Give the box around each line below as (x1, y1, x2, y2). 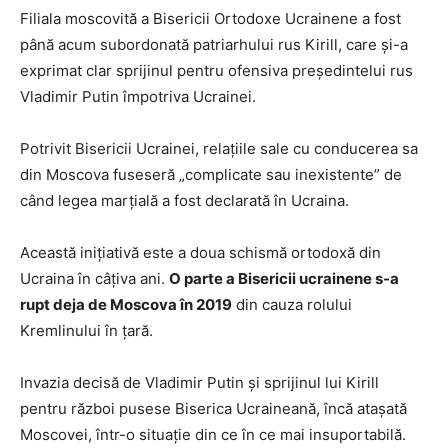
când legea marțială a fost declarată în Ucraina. (20, 191, 349, 210)
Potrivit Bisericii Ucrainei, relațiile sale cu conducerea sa (20, 139, 418, 158)
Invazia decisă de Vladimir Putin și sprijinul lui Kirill (20, 373, 379, 392)
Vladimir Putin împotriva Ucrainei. (20, 87, 256, 106)
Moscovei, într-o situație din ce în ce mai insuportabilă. (20, 425, 406, 444)
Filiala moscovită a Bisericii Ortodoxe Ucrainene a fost (20, 9, 401, 28)
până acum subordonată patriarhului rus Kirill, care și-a (20, 35, 408, 54)
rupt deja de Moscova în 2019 (20, 295, 232, 314)
